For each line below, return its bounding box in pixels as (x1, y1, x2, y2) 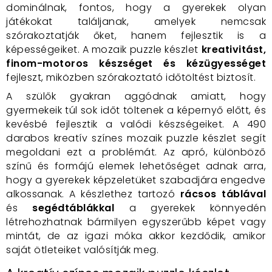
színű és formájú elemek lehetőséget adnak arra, (6, 159, 266, 173)
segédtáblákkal (32, 201, 115, 215)
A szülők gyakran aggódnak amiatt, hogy (6, 89, 266, 103)
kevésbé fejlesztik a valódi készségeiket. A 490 (6, 117, 266, 131)
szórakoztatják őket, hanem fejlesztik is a (6, 29, 266, 42)
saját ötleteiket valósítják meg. (6, 243, 158, 257)
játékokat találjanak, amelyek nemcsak (6, 15, 266, 29)
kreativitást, (201, 42, 266, 56)
